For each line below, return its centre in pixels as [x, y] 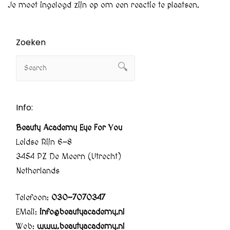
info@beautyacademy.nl [82, 212]
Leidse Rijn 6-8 [44, 142]
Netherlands [38, 171]
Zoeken [31, 42]
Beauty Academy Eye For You [69, 128]
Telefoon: [34, 198]
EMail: [28, 212]
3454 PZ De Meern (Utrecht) [69, 157]
